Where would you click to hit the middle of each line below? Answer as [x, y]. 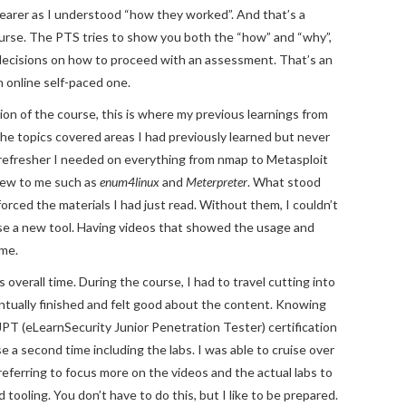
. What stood [284, 181]
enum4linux [130, 181]
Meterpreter [217, 181]
